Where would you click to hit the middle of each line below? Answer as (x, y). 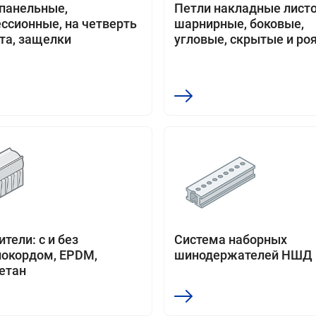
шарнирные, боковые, (239, 24)
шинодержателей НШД (243, 255)
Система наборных (231, 239)
